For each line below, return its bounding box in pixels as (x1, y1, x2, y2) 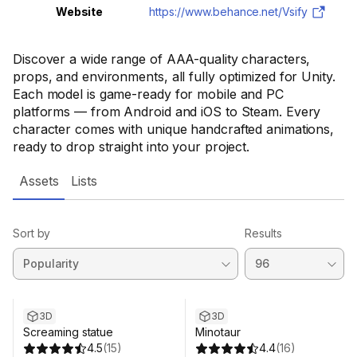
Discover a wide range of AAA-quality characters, (13, 51, 311, 67)
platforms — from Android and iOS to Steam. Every (13, 104, 321, 120)
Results (245, 226, 282, 240)
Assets (19, 173, 59, 189)
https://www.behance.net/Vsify (149, 5, 308, 18)
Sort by (13, 226, 51, 240)
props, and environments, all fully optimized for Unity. (13, 69, 335, 84)
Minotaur (195, 325, 241, 339)
